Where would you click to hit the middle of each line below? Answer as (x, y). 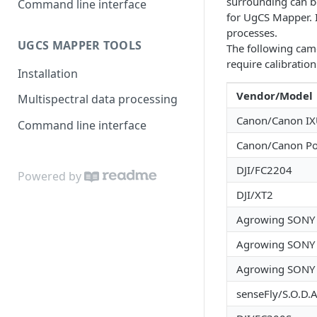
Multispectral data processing (98, 99)
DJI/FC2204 (264, 170)
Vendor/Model (275, 96)
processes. (252, 33)
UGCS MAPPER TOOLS (80, 45)
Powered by (50, 176)
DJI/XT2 (255, 195)
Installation (48, 73)
